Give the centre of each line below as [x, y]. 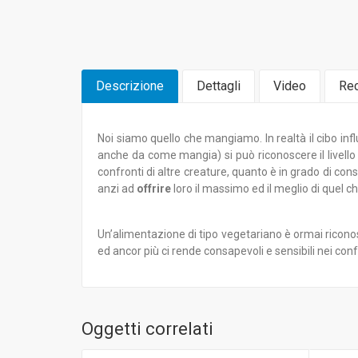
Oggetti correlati [147, 329]
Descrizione [130, 86]
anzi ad [117, 189]
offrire [154, 189]
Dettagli [219, 86]
